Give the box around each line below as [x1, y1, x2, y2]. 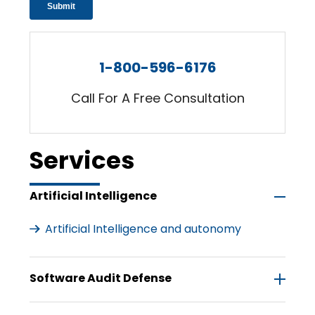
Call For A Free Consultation [70, 89, 245, 107]
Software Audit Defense [30, 269, 172, 286]
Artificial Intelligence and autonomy [45, 220, 242, 237]
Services [30, 143, 136, 177]
